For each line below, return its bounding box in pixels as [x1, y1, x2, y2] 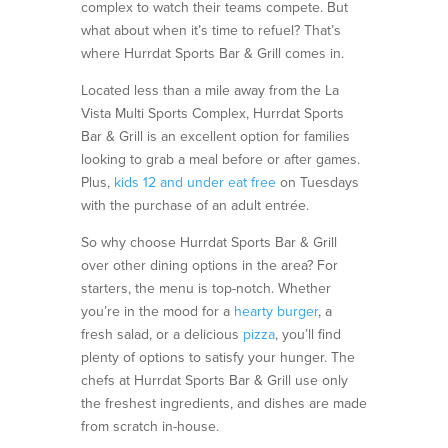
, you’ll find [274, 324, 341, 344]
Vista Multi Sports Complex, [80, 103, 253, 123]
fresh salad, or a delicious [80, 324, 243, 344]
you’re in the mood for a [80, 301, 234, 321]
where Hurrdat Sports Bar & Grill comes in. [80, 43, 344, 63]
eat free [227, 172, 276, 192]
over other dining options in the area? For [80, 255, 338, 275]
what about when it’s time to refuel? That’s [80, 20, 341, 40]
